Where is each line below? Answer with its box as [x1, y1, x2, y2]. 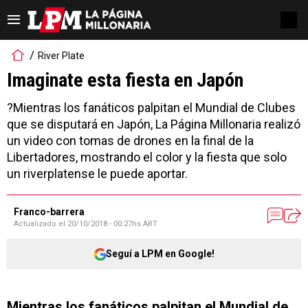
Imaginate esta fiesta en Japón [7, 69, 243, 91]
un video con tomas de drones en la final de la [7, 133, 254, 148]
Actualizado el [14, 219, 67, 228]
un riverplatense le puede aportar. [7, 166, 188, 181]
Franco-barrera [14, 206, 85, 217]
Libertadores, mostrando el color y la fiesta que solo [7, 150, 287, 164]
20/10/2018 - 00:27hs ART [67, 219, 157, 228]
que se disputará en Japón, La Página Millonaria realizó [7, 117, 300, 131]
